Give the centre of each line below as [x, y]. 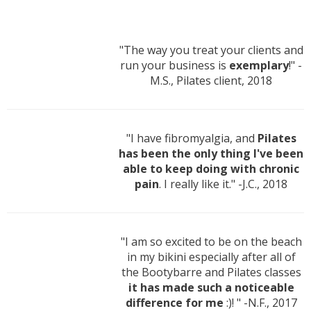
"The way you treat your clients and [211, 50]
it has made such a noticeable [211, 288]
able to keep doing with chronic [211, 169]
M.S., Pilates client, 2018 [211, 81]
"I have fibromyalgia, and [192, 138]
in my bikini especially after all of [211, 257]
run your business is [175, 66]
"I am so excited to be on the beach [211, 242]
